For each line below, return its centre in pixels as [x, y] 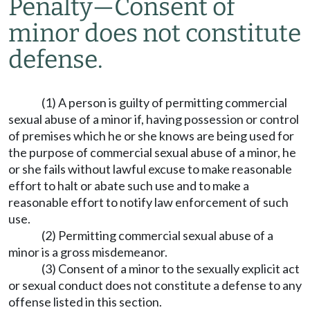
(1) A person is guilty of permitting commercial [164, 102]
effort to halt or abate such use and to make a [129, 185]
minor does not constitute [155, 33]
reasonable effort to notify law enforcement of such [148, 202]
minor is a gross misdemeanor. [88, 252]
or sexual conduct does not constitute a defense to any [155, 285]
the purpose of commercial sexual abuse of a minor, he [152, 152]
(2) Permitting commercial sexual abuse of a [157, 235]
